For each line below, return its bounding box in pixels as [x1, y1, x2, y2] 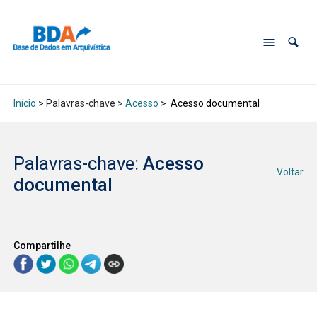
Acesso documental [168, 98, 260, 110]
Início [13, 98, 36, 110]
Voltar [277, 166, 304, 178]
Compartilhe [13, 239, 71, 251]
